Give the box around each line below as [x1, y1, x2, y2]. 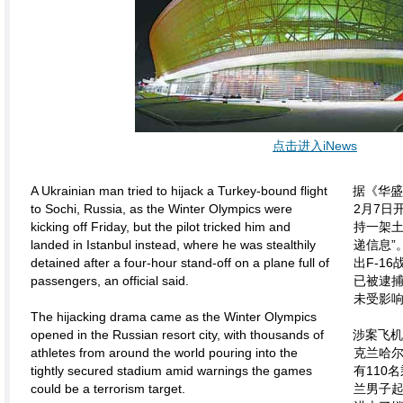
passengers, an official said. [31, 273, 189, 288]
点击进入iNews [273, 139, 357, 153]
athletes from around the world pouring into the [31, 345, 298, 360]
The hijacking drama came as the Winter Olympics [31, 309, 317, 324]
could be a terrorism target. [31, 381, 185, 396]
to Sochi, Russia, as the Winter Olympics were [31, 201, 292, 216]
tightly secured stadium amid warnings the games [31, 363, 312, 378]
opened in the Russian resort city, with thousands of [31, 327, 324, 342]
